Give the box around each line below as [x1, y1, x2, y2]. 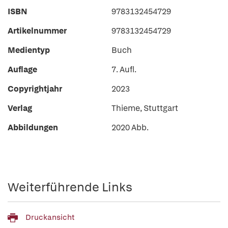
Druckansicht [25, 212, 74, 223]
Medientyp [8, 45, 50, 55]
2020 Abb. [111, 122, 149, 133]
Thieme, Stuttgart [111, 103, 178, 113]
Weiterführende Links [8, 179, 132, 195]
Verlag [8, 103, 32, 113]
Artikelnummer [8, 25, 67, 36]
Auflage [8, 64, 37, 75]
